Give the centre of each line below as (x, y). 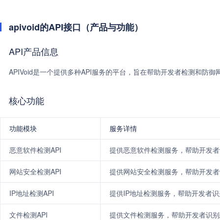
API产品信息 (34, 51)
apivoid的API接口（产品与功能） (76, 27)
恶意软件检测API (35, 150)
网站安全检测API (35, 171)
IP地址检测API (32, 193)
